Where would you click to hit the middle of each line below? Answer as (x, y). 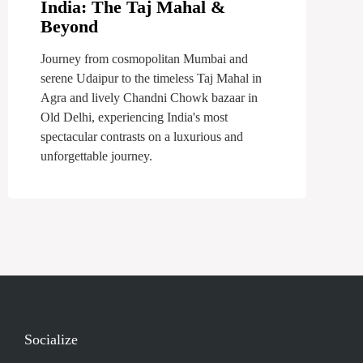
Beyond (69, 26)
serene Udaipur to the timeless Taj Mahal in (151, 78)
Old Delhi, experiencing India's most (134, 117)
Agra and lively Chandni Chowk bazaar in (149, 97)
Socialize (51, 339)
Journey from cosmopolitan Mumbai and (144, 58)
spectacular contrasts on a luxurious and (142, 136)
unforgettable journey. (96, 156)
